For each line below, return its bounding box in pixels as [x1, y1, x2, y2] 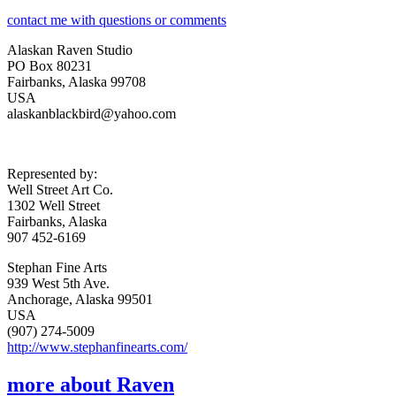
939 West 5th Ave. [7, 275, 110, 291]
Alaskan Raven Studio [7, 42, 133, 57]
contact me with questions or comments [7, 11, 226, 27]
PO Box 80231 [7, 57, 92, 73]
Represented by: [7, 165, 97, 181]
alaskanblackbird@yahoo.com [7, 105, 176, 121]
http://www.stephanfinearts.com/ [7, 339, 187, 354]
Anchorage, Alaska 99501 [7, 291, 153, 307]
